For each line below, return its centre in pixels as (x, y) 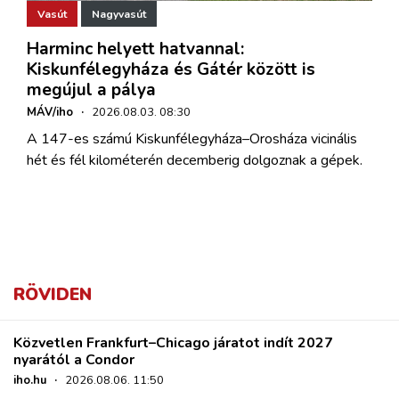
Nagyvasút (119, 14)
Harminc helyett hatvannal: (135, 49)
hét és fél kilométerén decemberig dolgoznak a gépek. (195, 161)
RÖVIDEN (53, 295)
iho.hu (30, 381)
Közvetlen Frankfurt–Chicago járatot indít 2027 (173, 343)
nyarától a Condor (74, 360)
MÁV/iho (50, 113)
